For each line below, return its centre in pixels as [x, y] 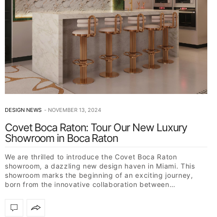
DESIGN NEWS [23, 110]
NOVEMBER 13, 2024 [75, 110]
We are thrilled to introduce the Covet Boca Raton [91, 156]
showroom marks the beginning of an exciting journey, [99, 175]
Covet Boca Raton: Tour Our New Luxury [96, 127]
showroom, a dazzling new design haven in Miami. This [100, 166]
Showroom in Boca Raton [62, 138]
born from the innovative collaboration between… [90, 184]
